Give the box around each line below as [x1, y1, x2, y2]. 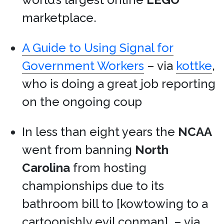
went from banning [22, 142, 135, 157]
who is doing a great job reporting [22, 76, 215, 91]
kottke [176, 58, 212, 73]
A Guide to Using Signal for [22, 40, 173, 55]
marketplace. [22, 10, 96, 25]
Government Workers [22, 58, 144, 73]
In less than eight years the [22, 124, 178, 139]
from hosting [70, 160, 146, 175]
